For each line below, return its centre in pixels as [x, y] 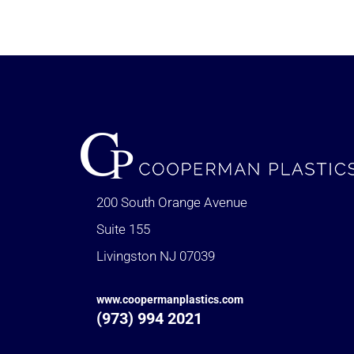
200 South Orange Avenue [172, 203]
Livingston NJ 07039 [156, 256]
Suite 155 [123, 230]
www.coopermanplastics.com [170, 300]
